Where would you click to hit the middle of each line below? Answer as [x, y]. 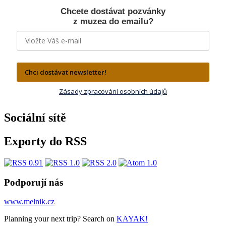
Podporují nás [35, 182]
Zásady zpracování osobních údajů [113, 92]
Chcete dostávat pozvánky [113, 12]
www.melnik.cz [29, 202]
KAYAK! [132, 219]
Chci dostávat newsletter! [66, 72]
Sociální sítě [35, 118]
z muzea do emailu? [113, 22]
